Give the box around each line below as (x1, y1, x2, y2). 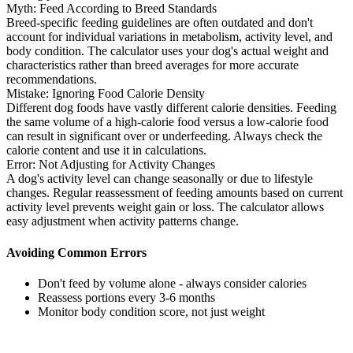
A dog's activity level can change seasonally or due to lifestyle (6, 172, 313, 186)
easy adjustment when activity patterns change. (6, 214, 239, 229)
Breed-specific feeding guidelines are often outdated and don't (6, 16, 313, 30)
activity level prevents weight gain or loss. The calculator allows (6, 200, 324, 214)
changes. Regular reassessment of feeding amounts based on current (6, 186, 343, 200)
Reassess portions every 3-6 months (38, 291, 215, 304)
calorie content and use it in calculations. (6, 143, 206, 158)
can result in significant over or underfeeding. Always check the (6, 129, 322, 143)
